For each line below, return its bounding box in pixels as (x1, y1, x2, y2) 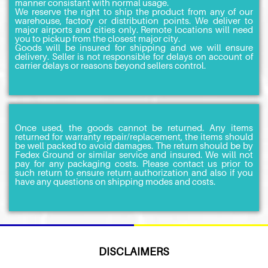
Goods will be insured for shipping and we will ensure (15, 41, 253, 53)
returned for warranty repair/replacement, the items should (15, 130, 253, 142)
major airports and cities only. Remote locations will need (15, 23, 253, 35)
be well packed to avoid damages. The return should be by (15, 139, 253, 151)
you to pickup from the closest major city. (15, 32, 180, 44)
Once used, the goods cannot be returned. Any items (15, 121, 253, 133)
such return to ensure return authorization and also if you (15, 166, 253, 178)
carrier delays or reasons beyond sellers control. (15, 59, 206, 71)
